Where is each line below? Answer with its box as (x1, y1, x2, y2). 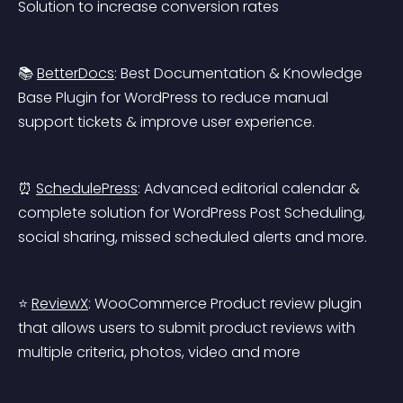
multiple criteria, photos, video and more (18, 342, 300, 363)
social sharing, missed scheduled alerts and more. (18, 227, 367, 247)
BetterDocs (37, 63, 114, 84)
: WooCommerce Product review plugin (88, 293, 365, 314)
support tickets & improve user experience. (18, 112, 315, 132)
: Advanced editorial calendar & (138, 178, 363, 199)
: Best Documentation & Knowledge (114, 63, 366, 84)
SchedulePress (36, 178, 138, 199)
